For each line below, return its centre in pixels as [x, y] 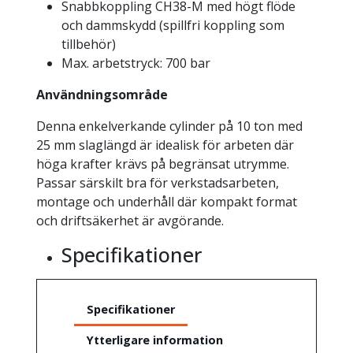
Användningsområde [102, 95]
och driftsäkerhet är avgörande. [130, 221]
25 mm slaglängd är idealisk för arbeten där [165, 145]
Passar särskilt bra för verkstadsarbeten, [157, 183]
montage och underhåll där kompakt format [166, 202]
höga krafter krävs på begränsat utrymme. [162, 164]
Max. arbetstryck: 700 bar [136, 63]
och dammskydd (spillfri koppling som [173, 26]
